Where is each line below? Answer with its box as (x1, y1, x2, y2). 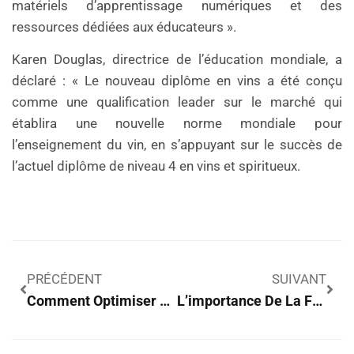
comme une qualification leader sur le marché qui (12, 94, 342, 111)
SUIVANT (272, 271, 326, 288)
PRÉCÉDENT (27, 271, 102, 288)
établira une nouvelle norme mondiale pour (12, 115, 342, 132)
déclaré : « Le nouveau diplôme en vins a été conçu (12, 73, 342, 89)
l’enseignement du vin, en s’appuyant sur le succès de (12, 137, 342, 153)
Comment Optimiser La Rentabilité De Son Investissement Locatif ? (160, 292, 170, 310)
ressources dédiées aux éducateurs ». (12, 19, 236, 36)
